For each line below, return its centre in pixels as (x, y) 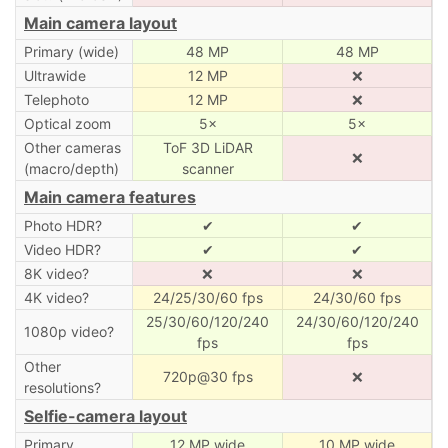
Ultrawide (54, 75)
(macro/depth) (71, 168)
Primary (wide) (71, 51)
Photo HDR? (62, 225)
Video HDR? (62, 249)
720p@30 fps (207, 376)
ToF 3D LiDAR (207, 147)
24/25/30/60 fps (207, 297)
